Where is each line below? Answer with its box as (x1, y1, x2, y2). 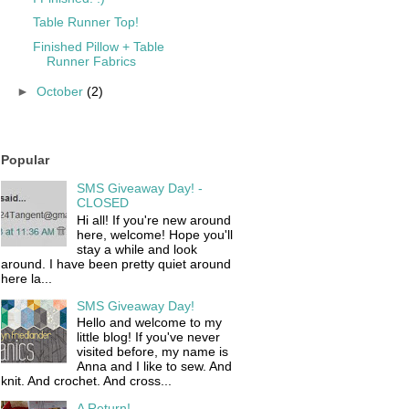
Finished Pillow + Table (32, 38, 164, 54)
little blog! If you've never (76, 330, 220, 345)
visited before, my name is (76, 344, 228, 360)
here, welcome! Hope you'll (76, 226, 233, 242)
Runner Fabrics (46, 53, 136, 68)
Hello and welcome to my (76, 315, 222, 330)
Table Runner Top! (32, 15, 139, 30)
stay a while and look (76, 241, 197, 257)
